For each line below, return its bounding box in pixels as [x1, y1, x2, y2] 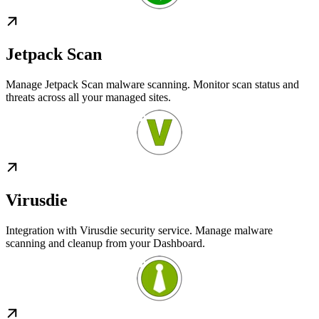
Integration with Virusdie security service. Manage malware [6, 224, 273, 236]
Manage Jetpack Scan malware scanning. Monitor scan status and [6, 78, 299, 90]
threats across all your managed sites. [6, 90, 171, 103]
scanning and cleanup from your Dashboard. [6, 236, 205, 249]
